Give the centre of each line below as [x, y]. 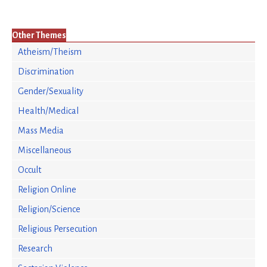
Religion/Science [49, 209]
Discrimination [46, 72]
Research [35, 249]
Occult [30, 170]
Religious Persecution [58, 229]
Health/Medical [48, 111]
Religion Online [47, 190]
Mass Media [41, 131]
